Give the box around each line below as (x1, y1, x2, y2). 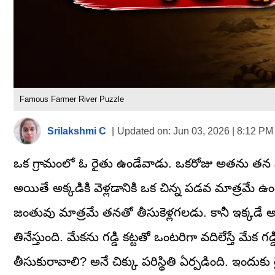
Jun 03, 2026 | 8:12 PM (171, 125, 273, 136)
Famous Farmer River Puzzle (20, 95, 124, 104)
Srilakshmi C (47, 125, 106, 136)
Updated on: (117, 125, 171, 136)
